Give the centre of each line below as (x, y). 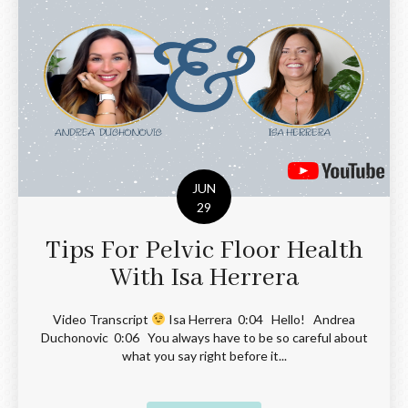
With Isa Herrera (204, 278)
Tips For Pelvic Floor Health (204, 250)
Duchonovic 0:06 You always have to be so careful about (204, 337)
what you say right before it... (204, 355)
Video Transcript (102, 319)
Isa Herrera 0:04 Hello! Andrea (260, 319)
